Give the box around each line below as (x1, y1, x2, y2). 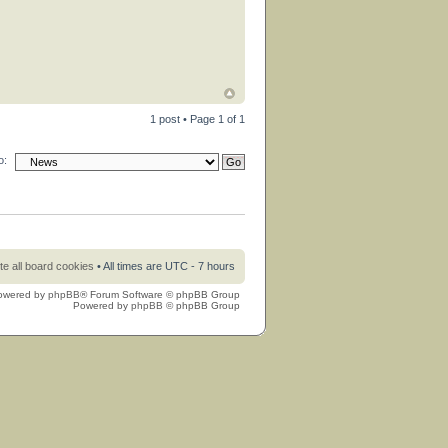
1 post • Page (150, 113, 218, 126)
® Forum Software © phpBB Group (80, 288, 240, 300)
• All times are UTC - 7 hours (94, 259, 235, 272)
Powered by (73, 299, 131, 311)
